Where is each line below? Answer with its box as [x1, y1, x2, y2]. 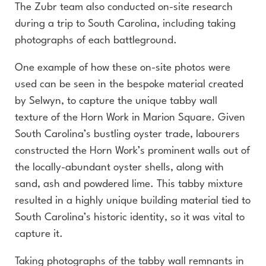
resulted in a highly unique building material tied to [15, 196, 251, 206]
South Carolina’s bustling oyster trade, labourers [15, 129, 240, 140]
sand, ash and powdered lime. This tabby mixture [15, 179, 243, 189]
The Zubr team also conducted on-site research [15, 2, 233, 12]
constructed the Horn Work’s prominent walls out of [15, 146, 250, 156]
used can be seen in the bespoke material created [15, 80, 243, 90]
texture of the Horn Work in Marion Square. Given [15, 113, 245, 123]
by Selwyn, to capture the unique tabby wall [15, 96, 217, 106]
